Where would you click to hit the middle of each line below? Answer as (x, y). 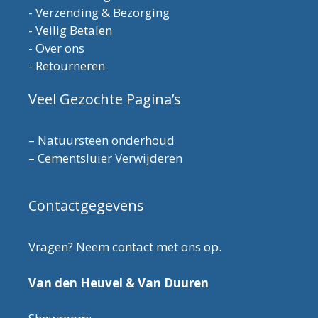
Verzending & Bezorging (103, 13)
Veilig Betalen (74, 31)
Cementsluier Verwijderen (110, 158)
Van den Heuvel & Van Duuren (119, 283)
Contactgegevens (86, 206)
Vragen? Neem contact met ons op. (125, 247)
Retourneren (70, 66)
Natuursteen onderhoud (106, 141)
